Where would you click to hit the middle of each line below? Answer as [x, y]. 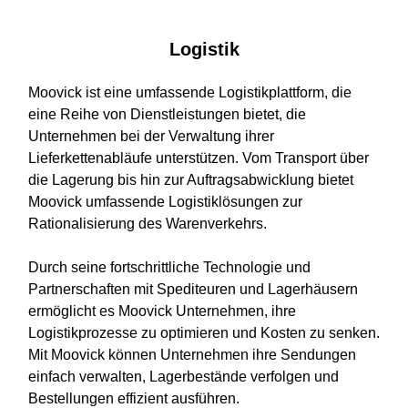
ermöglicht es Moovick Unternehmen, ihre [162, 311]
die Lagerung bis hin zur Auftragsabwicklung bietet [191, 179]
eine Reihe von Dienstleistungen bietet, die [167, 114]
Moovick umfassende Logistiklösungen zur [165, 201]
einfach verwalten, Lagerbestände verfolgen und [184, 376]
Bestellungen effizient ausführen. [134, 398]
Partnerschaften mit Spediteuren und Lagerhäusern [193, 289]
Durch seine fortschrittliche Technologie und [169, 267]
